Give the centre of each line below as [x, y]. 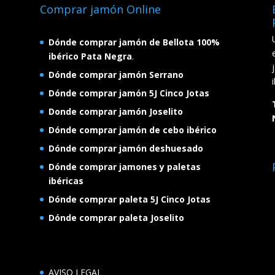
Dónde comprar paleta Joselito [116, 217]
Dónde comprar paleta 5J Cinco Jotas [129, 199]
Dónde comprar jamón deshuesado [126, 148]
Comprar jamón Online [100, 9]
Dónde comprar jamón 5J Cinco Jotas [129, 93]
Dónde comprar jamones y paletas [124, 166]
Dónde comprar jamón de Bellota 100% [134, 42]
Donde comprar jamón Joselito [115, 111]
